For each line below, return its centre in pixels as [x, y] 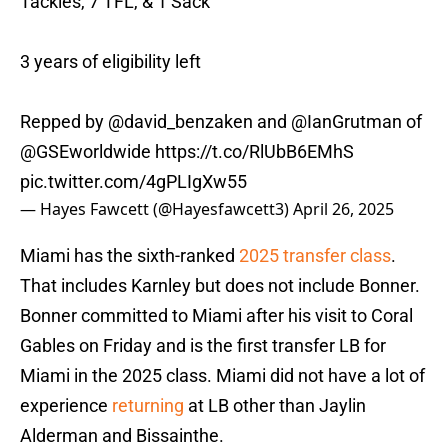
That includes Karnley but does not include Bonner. [220, 286]
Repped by [64, 122]
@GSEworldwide [85, 152]
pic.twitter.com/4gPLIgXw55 [133, 182]
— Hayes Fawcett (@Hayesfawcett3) [156, 209]
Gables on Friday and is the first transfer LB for [203, 346]
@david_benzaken [180, 122]
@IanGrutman [346, 122]
